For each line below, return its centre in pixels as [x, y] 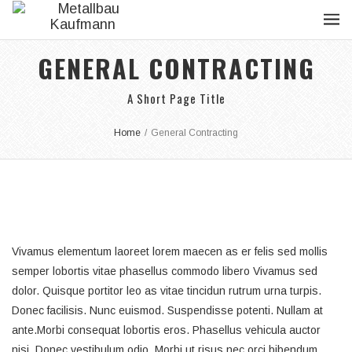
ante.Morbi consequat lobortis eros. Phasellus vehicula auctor [166, 330]
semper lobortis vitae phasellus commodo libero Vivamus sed [165, 271]
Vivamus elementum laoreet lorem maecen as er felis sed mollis [170, 251]
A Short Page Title [176, 98]
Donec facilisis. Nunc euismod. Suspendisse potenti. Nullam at [167, 310]
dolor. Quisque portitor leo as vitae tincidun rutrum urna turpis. [167, 291]
